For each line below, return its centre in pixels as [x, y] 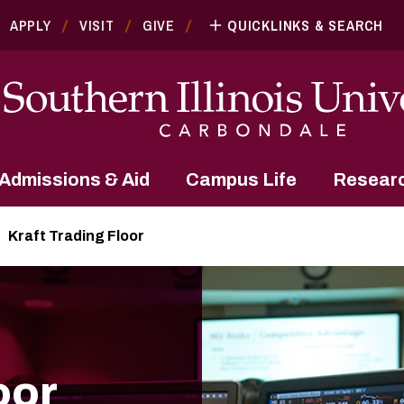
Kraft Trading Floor [76, 235]
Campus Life [241, 179]
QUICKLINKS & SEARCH [306, 25]
